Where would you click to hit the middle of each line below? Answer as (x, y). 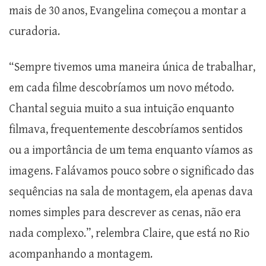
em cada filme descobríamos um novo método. (121, 88)
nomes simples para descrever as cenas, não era (125, 213)
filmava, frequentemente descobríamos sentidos (126, 130)
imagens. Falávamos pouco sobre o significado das (132, 172)
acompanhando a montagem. (81, 255)
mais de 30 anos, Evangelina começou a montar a (128, 11)
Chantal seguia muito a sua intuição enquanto (121, 109)
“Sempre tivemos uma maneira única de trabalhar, (132, 68)
